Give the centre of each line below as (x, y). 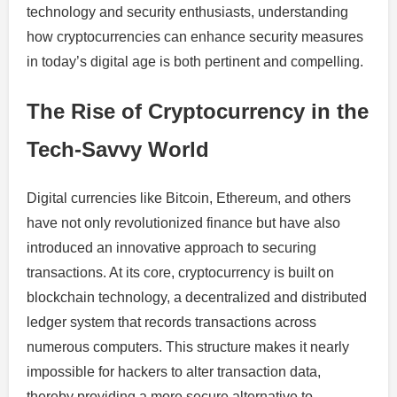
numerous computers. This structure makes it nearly (188, 346)
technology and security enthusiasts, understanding (187, 12)
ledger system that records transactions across (171, 322)
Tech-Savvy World (118, 149)
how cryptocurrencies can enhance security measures (195, 36)
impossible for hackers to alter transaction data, (174, 371)
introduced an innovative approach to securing (171, 247)
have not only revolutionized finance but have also (183, 222)
